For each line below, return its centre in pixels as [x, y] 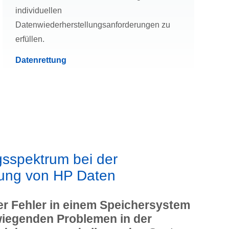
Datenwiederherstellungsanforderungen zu [93, 25]
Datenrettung [41, 60]
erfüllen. [30, 39]
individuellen [38, 11]
